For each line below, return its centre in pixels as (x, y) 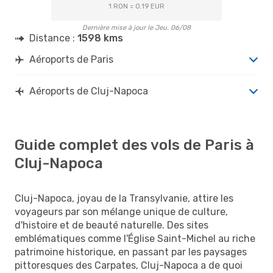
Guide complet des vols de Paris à (134, 145)
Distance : (53, 38)
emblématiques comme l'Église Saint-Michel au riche (135, 238)
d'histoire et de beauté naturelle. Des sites (112, 225)
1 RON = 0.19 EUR (136, 6)
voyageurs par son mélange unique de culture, (121, 211)
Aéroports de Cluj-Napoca (89, 91)
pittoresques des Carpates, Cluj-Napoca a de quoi (129, 265)
